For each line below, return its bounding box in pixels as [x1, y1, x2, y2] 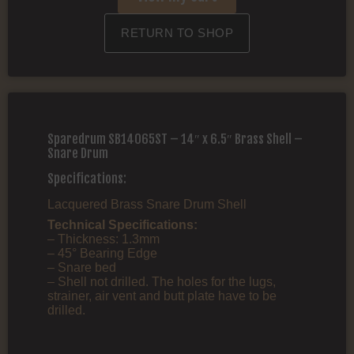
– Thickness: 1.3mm [47, 232, 160, 247]
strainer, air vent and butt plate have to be [47, 289, 277, 303]
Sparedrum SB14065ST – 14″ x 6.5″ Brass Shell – [47, 130, 303, 147]
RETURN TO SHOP [121, 25, 233, 40]
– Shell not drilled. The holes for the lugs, [47, 275, 276, 289]
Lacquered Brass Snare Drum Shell [47, 198, 247, 212]
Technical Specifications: [47, 218, 198, 232]
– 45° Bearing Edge [47, 247, 157, 261]
